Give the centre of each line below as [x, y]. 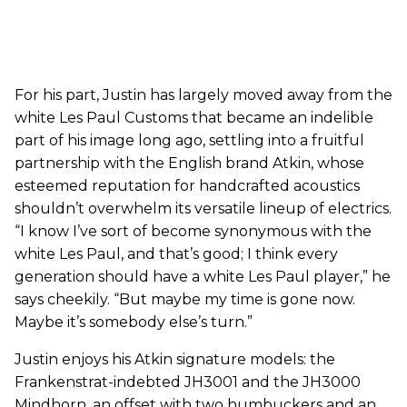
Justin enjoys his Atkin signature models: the [175, 359]
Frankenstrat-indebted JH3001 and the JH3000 [188, 382]
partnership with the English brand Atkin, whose [189, 163]
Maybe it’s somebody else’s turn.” [134, 322]
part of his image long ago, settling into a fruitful [189, 140]
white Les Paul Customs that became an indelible [194, 117]
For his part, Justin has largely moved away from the [203, 94]
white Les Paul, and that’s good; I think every [176, 253]
